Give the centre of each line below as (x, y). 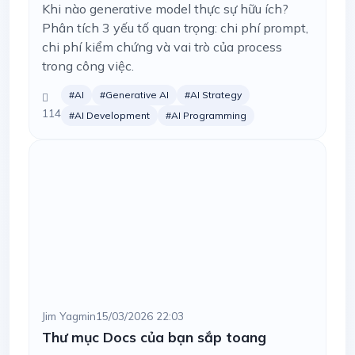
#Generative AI (134, 95)
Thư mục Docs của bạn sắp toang (154, 337)
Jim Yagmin (69, 316)
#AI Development (109, 115)
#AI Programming (206, 115)
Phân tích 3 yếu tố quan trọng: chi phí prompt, (175, 28)
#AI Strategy (213, 95)
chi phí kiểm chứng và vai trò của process (162, 47)
